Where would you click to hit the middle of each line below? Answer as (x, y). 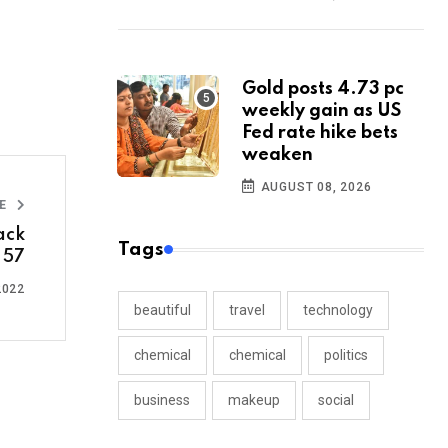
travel (247, 310)
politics (346, 355)
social (336, 400)
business (162, 400)
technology (338, 310)
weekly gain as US (321, 111)
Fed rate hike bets (320, 133)
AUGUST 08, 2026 (314, 187)
